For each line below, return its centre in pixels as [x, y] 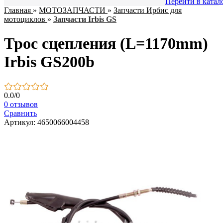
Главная [17, 10]
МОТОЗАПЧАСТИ [72, 10]
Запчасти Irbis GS [85, 19]
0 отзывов [21, 104]
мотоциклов [25, 19]
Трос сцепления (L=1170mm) [106, 44]
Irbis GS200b [49, 62]
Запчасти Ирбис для [148, 10]
